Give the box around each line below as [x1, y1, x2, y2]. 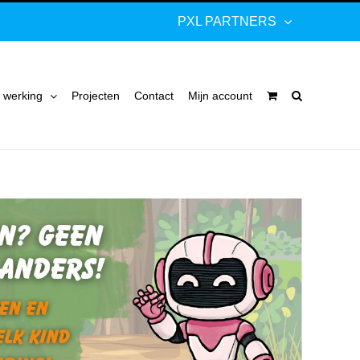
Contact [134, 89, 174, 102]
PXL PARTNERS [178, 14, 276, 28]
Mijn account [188, 89, 252, 102]
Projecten [72, 89, 120, 102]
